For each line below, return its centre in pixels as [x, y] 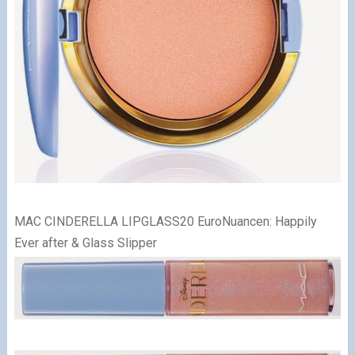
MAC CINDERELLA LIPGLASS [97, 221]
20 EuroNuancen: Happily [248, 221]
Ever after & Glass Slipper [85, 242]
